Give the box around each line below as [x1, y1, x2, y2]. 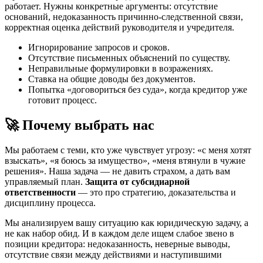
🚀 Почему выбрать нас [5, 117, 154, 133]
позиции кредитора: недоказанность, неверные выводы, [5, 238, 230, 249]
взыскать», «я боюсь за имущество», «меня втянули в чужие [5, 155, 245, 166]
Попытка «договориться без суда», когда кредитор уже [28, 84, 247, 95]
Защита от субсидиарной [85, 176, 190, 187]
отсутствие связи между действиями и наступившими [5, 249, 222, 259]
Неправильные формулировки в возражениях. [28, 63, 213, 73]
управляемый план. [5, 176, 85, 187]
